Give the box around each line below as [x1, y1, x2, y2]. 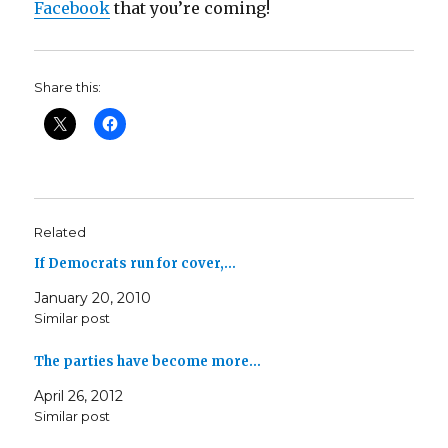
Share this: [34, 78, 102, 95]
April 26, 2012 [34, 387, 124, 406]
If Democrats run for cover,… [34, 254, 237, 272]
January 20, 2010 [34, 288, 152, 307]
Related [34, 223, 87, 240]
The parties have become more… [34, 353, 262, 371]
